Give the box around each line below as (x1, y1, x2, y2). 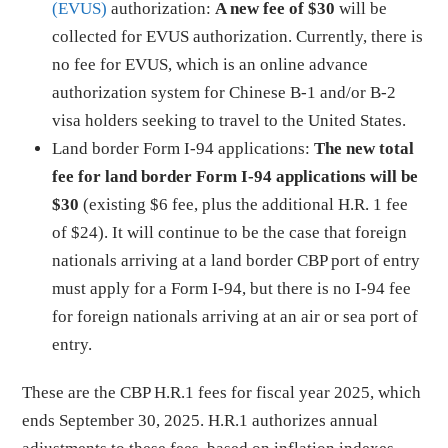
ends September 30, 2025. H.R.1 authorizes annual (22, 411, 379, 430)
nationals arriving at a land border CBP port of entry (52, 251, 421, 270)
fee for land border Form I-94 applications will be (52, 167, 419, 186)
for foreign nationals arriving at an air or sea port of (52, 307, 419, 326)
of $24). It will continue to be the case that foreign (52, 223, 408, 242)
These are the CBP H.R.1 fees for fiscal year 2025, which (22, 383, 422, 402)
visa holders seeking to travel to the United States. (52, 111, 407, 130)
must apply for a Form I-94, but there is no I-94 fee (52, 279, 412, 298)
